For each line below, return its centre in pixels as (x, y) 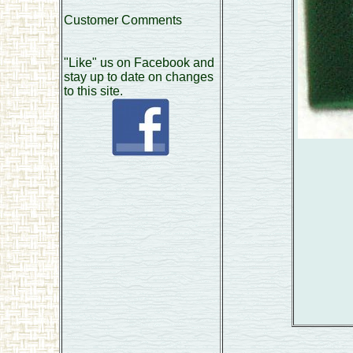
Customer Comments (123, 20)
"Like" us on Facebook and (139, 63)
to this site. (93, 91)
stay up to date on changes (138, 77)
